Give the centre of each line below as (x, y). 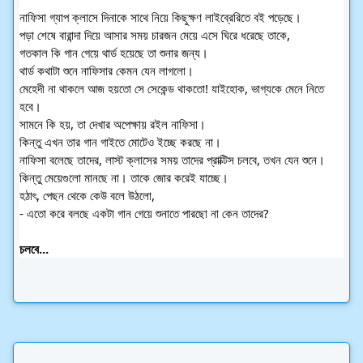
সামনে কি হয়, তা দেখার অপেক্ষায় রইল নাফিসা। (113, 124)
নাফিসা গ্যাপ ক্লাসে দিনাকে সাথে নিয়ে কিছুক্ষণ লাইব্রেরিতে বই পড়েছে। (160, 17)
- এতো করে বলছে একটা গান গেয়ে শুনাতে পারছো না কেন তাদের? (144, 213)
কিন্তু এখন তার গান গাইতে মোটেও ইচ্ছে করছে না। (120, 141)
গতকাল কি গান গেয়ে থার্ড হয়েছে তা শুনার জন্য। (114, 52)
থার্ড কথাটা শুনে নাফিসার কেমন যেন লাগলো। (107, 70)
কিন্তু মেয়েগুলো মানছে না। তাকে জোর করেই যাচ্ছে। (124, 177)
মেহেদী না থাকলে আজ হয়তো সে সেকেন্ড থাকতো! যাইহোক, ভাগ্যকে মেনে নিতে (172, 88)
